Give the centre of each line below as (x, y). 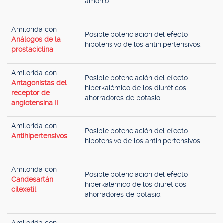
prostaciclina (32, 49)
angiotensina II (35, 103)
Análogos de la (36, 39)
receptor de (31, 93)
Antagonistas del (39, 83)
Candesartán (32, 179)
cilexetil (24, 189)
